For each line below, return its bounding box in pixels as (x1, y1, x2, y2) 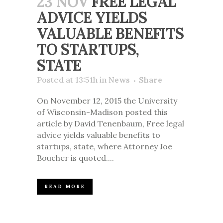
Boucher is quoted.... (37, 153, 114, 163)
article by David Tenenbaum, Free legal (37, 118, 184, 129)
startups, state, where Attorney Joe (37, 141, 172, 152)
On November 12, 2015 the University (37, 96, 177, 106)
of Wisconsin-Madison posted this (37, 107, 168, 117)
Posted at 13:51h (37, 75, 98, 85)
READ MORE (44, 183, 85, 190)
